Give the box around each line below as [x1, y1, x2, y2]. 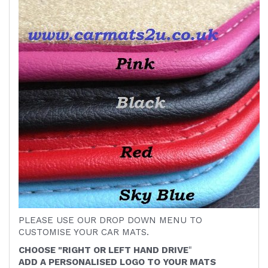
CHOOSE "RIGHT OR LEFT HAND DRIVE [19, 245, 188, 256]
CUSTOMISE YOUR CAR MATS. [19, 227, 149, 238]
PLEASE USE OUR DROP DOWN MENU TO [19, 215, 202, 226]
